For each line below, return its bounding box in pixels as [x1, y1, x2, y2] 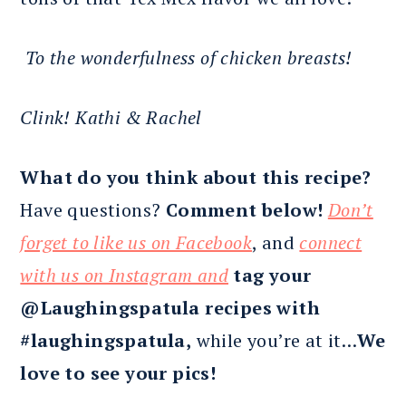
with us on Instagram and [20, 263, 228, 288]
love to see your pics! [20, 361, 217, 386]
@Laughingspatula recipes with [20, 295, 320, 321]
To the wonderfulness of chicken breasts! [20, 45, 353, 71]
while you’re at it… [191, 328, 358, 353]
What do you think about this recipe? [20, 165, 372, 190]
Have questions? [20, 198, 166, 223]
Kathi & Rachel [75, 105, 208, 130]
